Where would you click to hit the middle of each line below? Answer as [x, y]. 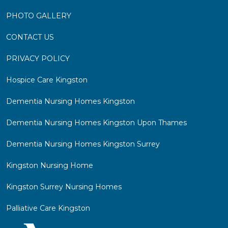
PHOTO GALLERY [39, 16]
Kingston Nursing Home [50, 166]
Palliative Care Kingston [48, 208]
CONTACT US [30, 37]
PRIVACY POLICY [38, 59]
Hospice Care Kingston [47, 80]
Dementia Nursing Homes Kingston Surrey [83, 144]
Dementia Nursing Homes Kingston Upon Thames [96, 123]
